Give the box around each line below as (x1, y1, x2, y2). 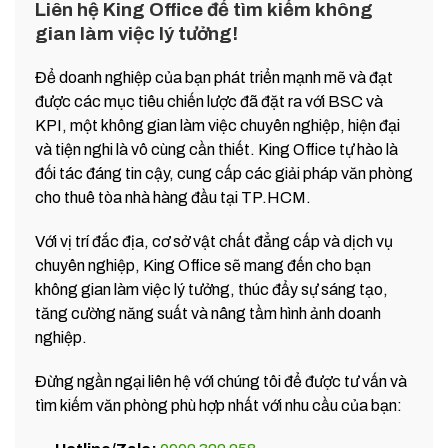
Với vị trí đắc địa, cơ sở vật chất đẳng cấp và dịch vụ (35, 233, 393, 251)
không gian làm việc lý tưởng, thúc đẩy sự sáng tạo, (35, 281, 388, 299)
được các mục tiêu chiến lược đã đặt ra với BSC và (35, 93, 383, 111)
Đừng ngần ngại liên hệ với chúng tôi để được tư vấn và (35, 373, 407, 391)
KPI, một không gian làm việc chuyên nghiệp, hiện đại (35, 117, 400, 135)
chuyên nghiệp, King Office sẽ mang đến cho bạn (35, 257, 371, 275)
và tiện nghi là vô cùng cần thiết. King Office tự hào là (35, 141, 398, 159)
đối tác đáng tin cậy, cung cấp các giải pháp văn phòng (35, 165, 413, 183)
